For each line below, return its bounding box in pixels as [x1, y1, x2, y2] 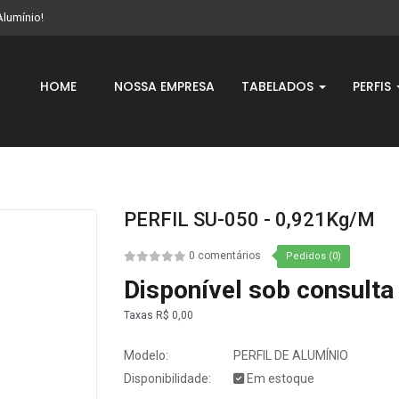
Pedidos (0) [286, 250, 341, 263]
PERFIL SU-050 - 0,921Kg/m [124, 208, 375, 232]
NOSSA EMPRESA [114, 77, 215, 95]
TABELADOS [241, 77, 317, 95]
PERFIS [353, 77, 395, 95]
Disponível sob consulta [124, 275, 394, 305]
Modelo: [124, 348, 168, 363]
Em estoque [244, 371, 314, 387]
